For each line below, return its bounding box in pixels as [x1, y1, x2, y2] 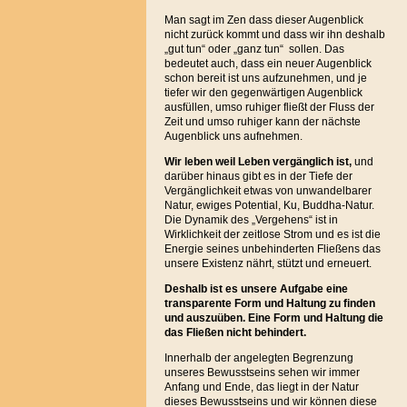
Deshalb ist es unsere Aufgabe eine [164, 283, 348, 295]
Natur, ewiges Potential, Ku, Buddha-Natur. [164, 199, 374, 212]
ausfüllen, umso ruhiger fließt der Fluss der [164, 101, 374, 114]
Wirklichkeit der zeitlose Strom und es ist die [164, 228, 381, 241]
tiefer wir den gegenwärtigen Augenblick [164, 86, 362, 99]
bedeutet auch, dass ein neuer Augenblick [164, 57, 372, 70]
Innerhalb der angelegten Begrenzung [164, 352, 353, 364]
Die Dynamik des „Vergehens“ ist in [164, 213, 338, 226]
